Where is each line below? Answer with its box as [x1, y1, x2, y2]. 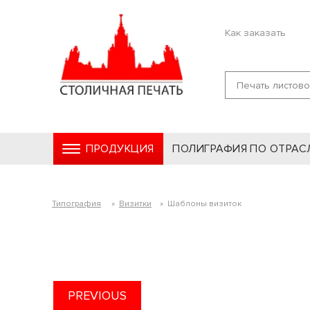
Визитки [119, 199, 152, 209]
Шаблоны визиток [167, 199, 241, 209]
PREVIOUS [68, 287, 127, 303]
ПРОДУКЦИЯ [86, 142, 154, 156]
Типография [52, 199, 101, 209]
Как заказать [225, 26, 286, 39]
